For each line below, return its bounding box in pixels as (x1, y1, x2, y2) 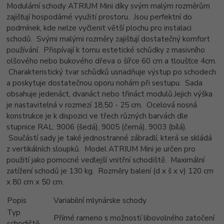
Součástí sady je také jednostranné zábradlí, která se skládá (8, 132, 212, 143)
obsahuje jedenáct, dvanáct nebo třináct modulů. (6, 88, 174, 99)
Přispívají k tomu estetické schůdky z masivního (43, 44, 205, 55)
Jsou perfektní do (133, 11, 192, 22)
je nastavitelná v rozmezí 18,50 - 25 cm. (6, 99, 143, 110)
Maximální (170, 154, 205, 165)
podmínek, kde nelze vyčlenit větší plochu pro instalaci (6, 22, 192, 33)
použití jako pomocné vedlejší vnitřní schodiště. (6, 154, 167, 165)
